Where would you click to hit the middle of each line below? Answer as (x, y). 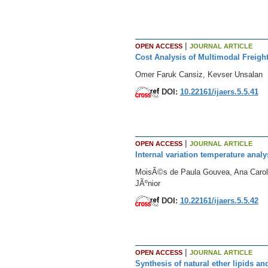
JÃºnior (147, 183)
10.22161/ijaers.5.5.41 (219, 92)
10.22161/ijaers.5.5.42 (219, 200)
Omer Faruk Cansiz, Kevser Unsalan (199, 74)
